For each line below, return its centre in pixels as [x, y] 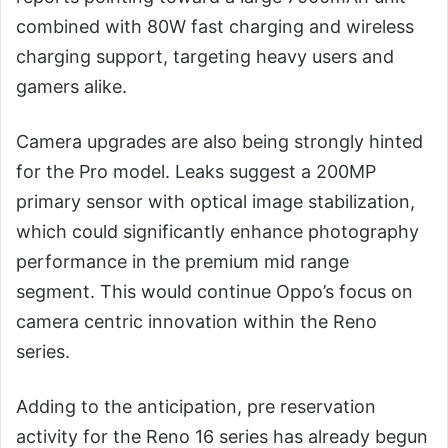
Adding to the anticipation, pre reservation [196, 406]
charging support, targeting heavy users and [205, 56]
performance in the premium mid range [182, 261]
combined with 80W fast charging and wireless [215, 26]
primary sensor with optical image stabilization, [215, 201]
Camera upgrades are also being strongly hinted [219, 141]
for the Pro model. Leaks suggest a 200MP [196, 171]
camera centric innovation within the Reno [196, 321]
